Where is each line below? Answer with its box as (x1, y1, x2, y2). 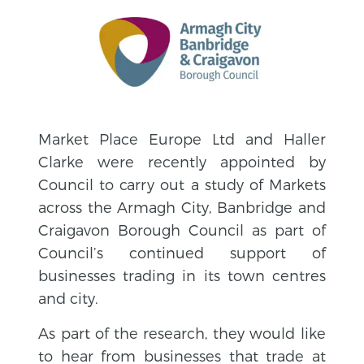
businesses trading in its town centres (38, 266, 326, 284)
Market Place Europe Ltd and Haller (38, 129, 326, 147)
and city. (38, 288, 99, 306)
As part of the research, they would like (38, 323, 326, 341)
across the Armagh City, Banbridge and (38, 197, 326, 215)
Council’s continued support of (38, 243, 326, 261)
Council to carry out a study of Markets (38, 175, 326, 193)
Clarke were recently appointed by (38, 152, 326, 170)
